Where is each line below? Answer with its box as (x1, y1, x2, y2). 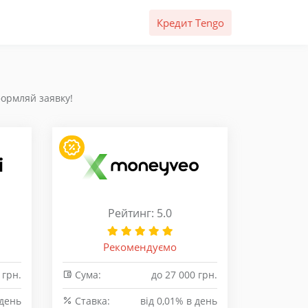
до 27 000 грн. (151, 268, 217, 281)
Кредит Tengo (153, 15, 220, 30)
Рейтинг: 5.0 (108, 206, 172, 221)
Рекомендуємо (103, 240, 177, 254)
